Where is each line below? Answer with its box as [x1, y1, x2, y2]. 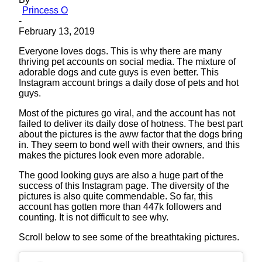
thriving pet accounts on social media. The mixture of [19, 56, 236, 67]
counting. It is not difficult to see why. [19, 212, 168, 222]
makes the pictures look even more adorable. [19, 150, 204, 160]
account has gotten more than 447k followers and [19, 201, 222, 212]
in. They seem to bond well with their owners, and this [19, 139, 240, 150]
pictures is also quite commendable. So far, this [19, 191, 213, 201]
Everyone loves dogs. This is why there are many [19, 46, 222, 56]
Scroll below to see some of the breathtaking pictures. [19, 232, 239, 242]
